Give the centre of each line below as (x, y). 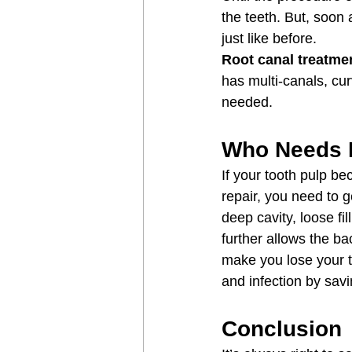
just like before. (269, 39)
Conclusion (282, 329)
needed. (247, 103)
